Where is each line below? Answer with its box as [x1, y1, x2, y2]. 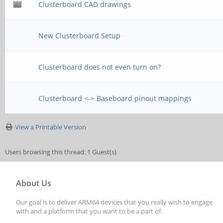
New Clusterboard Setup [38, 31, 121, 40]
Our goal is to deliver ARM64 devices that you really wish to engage [16, 198, 213, 207]
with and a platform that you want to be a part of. [16, 207, 162, 216]
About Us [16, 178, 51, 189]
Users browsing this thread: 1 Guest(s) [5, 147, 116, 156]
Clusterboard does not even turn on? [38, 62, 161, 72]
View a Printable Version [15, 122, 86, 131]
